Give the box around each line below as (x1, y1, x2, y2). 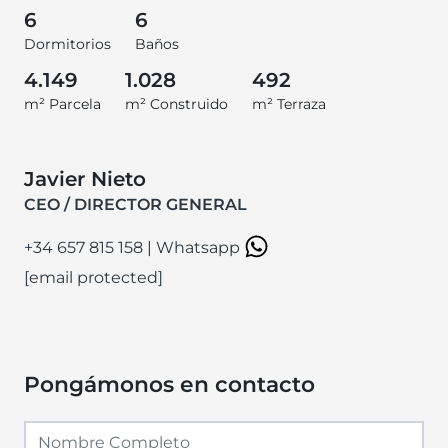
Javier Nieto (24, 166, 146, 191)
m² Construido (125, 94, 228, 113)
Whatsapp (156, 237, 244, 257)
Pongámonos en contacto (24, 370, 315, 397)
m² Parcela (24, 94, 101, 113)
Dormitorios (24, 34, 111, 53)
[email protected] (24, 267, 163, 287)
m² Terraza (252, 94, 326, 113)
